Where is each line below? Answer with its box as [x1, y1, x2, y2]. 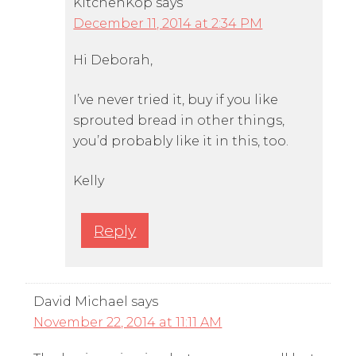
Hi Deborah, [73, 52, 153, 68]
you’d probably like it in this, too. [73, 133, 289, 149]
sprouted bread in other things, [73, 112, 285, 128]
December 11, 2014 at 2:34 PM [73, 15, 263, 31]
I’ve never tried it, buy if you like [73, 91, 279, 107]
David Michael [33, 293, 129, 309]
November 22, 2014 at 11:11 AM [33, 314, 222, 330]
